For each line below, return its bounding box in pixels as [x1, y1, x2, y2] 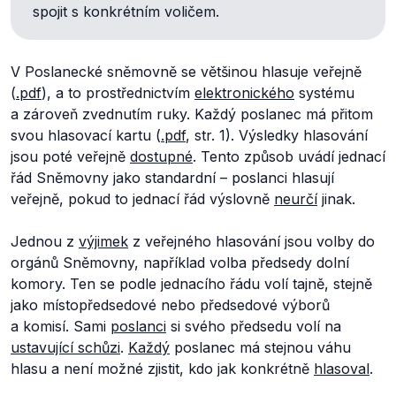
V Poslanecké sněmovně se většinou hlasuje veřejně [11, 63, 362, 80]
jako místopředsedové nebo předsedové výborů [11, 296, 330, 314]
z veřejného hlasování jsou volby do [128, 232, 375, 250]
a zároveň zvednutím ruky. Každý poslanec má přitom [11, 105, 373, 123]
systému [294, 84, 354, 102]
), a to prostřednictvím [42, 84, 194, 102]
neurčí [274, 190, 317, 208]
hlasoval [314, 360, 369, 377]
